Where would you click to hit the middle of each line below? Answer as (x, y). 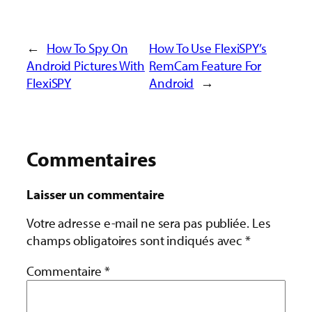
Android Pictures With (86, 66)
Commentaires (92, 159)
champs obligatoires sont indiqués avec (136, 241)
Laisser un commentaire (95, 194)
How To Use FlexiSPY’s (208, 48)
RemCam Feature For (205, 66)
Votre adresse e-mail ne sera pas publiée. (138, 223)
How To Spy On (87, 48)
